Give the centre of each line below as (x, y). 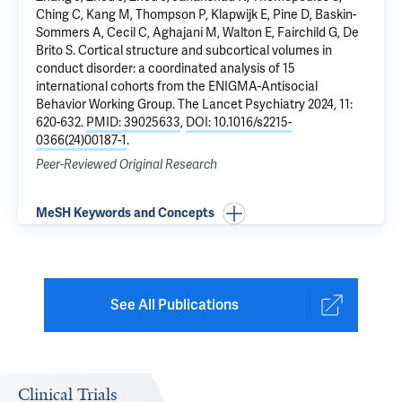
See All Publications (174, 305)
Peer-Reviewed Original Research (127, 165)
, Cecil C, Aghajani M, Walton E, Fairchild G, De (230, 32)
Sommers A (69, 32)
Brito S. (57, 50)
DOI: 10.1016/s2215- (239, 122)
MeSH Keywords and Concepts (125, 213)
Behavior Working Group (104, 104)
